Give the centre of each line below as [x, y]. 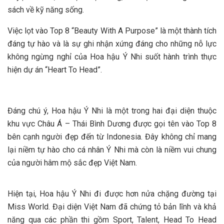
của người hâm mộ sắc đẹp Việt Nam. [72, 162]
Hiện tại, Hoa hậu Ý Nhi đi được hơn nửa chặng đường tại [112, 193]
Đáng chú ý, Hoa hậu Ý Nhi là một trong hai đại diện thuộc [112, 110]
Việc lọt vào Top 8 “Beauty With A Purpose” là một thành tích [112, 30]
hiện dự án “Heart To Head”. [55, 69]
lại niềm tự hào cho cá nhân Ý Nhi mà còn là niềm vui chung [112, 149]
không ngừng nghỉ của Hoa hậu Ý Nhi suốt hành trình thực [112, 56]
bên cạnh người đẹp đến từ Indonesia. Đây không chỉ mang [112, 136]
